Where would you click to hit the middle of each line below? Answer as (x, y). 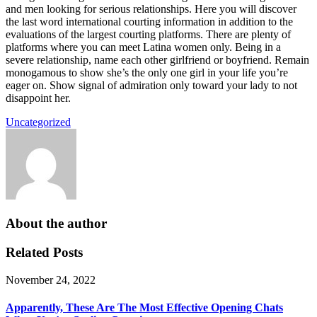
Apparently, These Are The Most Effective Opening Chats (144, 307)
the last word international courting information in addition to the (149, 22)
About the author (56, 224)
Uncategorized (38, 122)
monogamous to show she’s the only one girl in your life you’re (147, 73)
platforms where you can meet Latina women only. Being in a (143, 47)
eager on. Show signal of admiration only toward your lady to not (151, 86)
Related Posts (44, 252)
